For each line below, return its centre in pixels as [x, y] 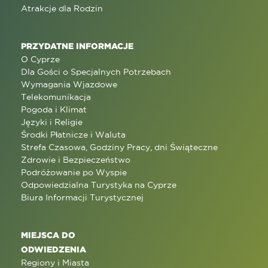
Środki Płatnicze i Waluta [73, 134]
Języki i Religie [52, 122]
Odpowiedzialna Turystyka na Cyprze [99, 185]
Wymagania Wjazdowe [69, 84]
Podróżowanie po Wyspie [74, 172]
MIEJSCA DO [48, 234]
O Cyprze [40, 59]
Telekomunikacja [56, 97]
